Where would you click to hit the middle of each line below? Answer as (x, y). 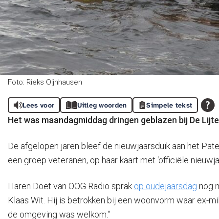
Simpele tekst (169, 105)
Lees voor (38, 105)
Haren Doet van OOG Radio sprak (71, 186)
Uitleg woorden (102, 105)
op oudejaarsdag (165, 186)
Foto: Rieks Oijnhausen (45, 82)
